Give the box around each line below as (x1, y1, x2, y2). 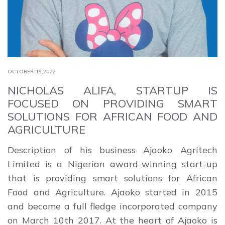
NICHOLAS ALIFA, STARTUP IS (8, 83, 217, 97)
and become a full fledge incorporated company (8, 200, 217, 212)
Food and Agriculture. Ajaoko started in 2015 (8, 186, 217, 198)
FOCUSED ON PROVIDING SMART (8, 96, 217, 110)
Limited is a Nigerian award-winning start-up (8, 158, 217, 170)
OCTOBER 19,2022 (8, 68, 56, 75)
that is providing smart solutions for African (8, 172, 217, 184)
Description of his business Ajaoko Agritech (8, 144, 217, 156)
